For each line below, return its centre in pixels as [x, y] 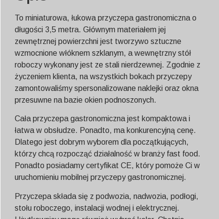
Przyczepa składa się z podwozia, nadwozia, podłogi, [107, 196]
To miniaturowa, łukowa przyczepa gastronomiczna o [106, 18]
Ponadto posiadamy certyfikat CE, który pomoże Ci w [107, 166]
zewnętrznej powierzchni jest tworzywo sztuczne [98, 42]
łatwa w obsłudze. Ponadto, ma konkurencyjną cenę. [105, 131]
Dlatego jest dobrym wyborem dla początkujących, [102, 142]
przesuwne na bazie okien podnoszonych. [86, 100]
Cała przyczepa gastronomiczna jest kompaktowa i [102, 119]
